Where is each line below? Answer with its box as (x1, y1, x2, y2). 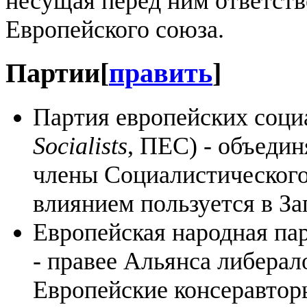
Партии (5, 58, 100, 89)
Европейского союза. (5, 16, 224, 44)
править (109, 58, 212, 89)
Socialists (33, 132, 127, 160)
